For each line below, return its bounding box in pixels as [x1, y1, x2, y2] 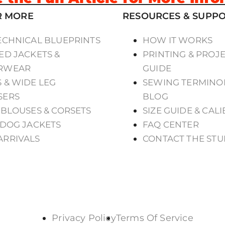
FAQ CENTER [143, 120, 199, 130]
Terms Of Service [116, 212, 193, 224]
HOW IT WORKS [143, 35, 213, 46]
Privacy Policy [52, 212, 116, 224]
